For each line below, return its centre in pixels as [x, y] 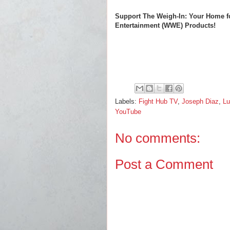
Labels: [127, 101]
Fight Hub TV [158, 101]
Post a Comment [164, 164]
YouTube [128, 112]
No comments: [158, 138]
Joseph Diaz [200, 101]
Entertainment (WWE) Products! [165, 25]
